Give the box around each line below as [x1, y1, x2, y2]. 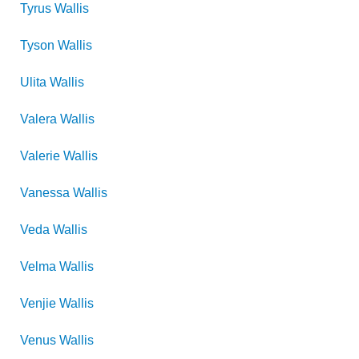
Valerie [20, 149, 60, 163]
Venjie [20, 296, 56, 310]
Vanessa [20, 186, 70, 200]
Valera [20, 112, 57, 126]
